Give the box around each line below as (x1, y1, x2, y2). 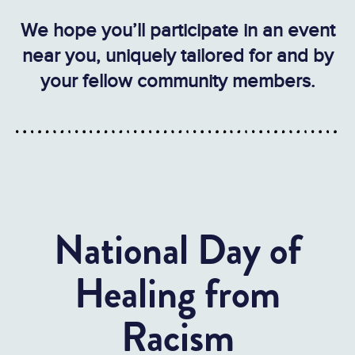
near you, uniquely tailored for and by (21, 45, 334, 66)
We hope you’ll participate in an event (20, 20, 335, 40)
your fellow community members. (40, 71, 315, 91)
